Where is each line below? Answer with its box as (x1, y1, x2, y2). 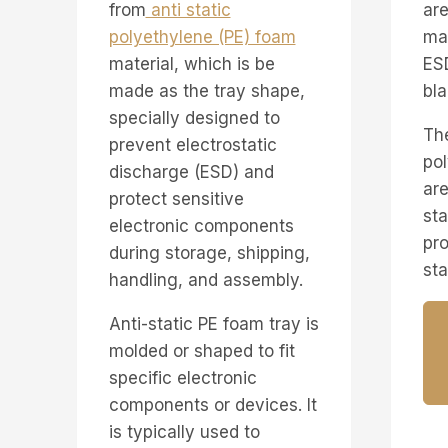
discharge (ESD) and (108, 161, 274, 182)
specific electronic (108, 367, 257, 388)
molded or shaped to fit (108, 340, 295, 361)
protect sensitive (108, 188, 244, 209)
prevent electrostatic (108, 134, 277, 155)
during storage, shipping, (108, 242, 310, 263)
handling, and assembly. (108, 269, 303, 290)
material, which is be (108, 53, 275, 74)
